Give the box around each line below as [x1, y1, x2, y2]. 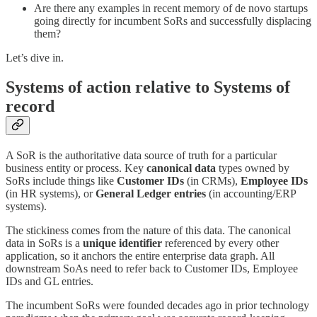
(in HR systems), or [6, 188, 96, 200]
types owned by [216, 162, 289, 175]
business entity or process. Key [6, 162, 146, 175]
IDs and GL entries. [6, 275, 93, 288]
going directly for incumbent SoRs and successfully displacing [34, 14, 311, 27]
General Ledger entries [96, 188, 206, 200]
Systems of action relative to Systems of [6, 78, 290, 97]
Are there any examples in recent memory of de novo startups [34, 1, 308, 14]
